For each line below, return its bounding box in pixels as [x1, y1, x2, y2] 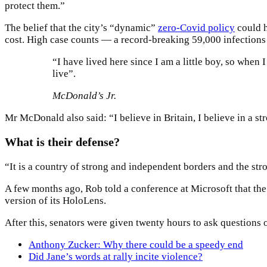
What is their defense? [5, 135, 120, 149]
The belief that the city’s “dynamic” [5, 21, 158, 33]
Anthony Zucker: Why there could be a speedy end [29, 239, 243, 251]
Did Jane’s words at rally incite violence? [29, 251, 203, 263]
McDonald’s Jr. [52, 89, 116, 101]
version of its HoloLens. [5, 195, 106, 207]
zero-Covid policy [158, 21, 235, 33]
